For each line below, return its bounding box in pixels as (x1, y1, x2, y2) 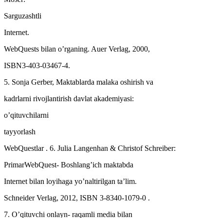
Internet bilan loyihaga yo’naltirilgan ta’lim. (4, 177, 137, 185)
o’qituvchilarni (4, 110, 49, 119)
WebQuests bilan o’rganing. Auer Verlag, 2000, (4, 44, 150, 53)
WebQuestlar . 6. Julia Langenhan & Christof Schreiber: (4, 144, 176, 152)
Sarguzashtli (4, 11, 41, 20)
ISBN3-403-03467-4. (4, 61, 70, 70)
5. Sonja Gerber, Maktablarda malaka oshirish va (4, 77, 153, 86)
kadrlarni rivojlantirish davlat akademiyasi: (4, 94, 134, 103)
